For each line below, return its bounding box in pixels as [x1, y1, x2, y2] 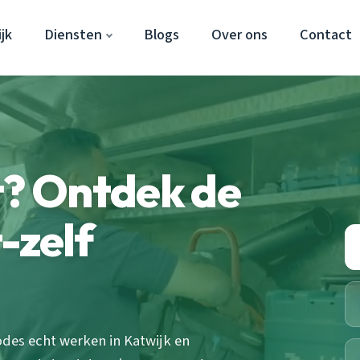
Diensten [43, 24, 102, 45]
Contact [300, 24, 353, 45]
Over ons [211, 24, 268, 45]
